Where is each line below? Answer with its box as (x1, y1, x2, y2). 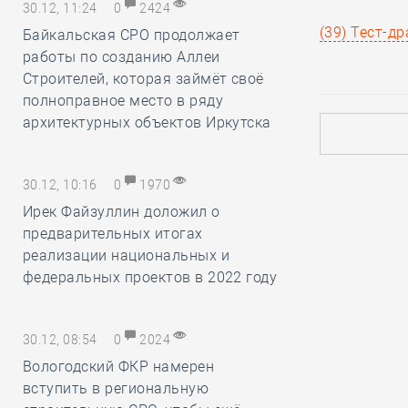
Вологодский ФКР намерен (23, 358, 215, 375)
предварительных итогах (23, 225, 203, 242)
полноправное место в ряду (23, 92, 223, 109)
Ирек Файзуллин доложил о (23, 203, 220, 220)
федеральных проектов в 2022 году (23, 269, 278, 286)
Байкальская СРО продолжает (23, 26, 240, 44)
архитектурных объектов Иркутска (23, 114, 271, 131)
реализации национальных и (23, 247, 229, 264)
